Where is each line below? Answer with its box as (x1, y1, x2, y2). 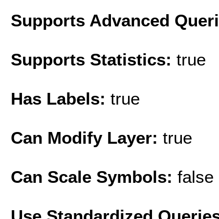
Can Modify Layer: (11, 128, 163, 147)
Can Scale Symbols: (11, 167, 177, 186)
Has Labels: (11, 88, 110, 108)
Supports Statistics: (11, 49, 176, 69)
